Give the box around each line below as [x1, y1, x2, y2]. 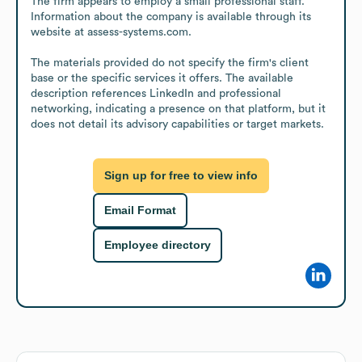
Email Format [104, 204, 176, 217]
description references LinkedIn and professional [31, 87, 281, 99]
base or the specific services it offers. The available [31, 72, 293, 84]
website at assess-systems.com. [31, 26, 192, 38]
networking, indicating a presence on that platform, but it [31, 103, 326, 115]
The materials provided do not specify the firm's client [31, 57, 309, 69]
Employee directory [104, 238, 211, 252]
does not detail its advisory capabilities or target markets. [31, 118, 324, 130]
